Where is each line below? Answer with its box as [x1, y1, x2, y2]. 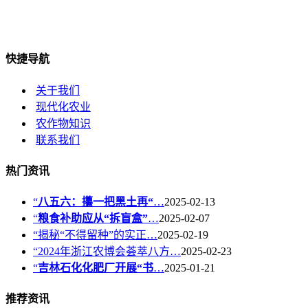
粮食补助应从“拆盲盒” [38, 212, 148, 225]
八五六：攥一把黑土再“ [38, 196, 153, 208]
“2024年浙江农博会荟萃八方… [33, 245, 181, 258]
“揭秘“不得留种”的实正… [33, 229, 157, 241]
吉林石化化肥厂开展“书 [38, 262, 153, 274]
